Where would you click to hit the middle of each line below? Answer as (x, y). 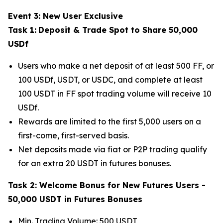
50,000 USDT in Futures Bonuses (75, 199)
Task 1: (22, 30)
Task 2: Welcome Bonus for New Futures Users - (107, 185)
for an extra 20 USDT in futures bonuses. (95, 163)
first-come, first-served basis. (73, 135)
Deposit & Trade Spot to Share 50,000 (118, 30)
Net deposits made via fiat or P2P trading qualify (112, 149)
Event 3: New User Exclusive (65, 16)
